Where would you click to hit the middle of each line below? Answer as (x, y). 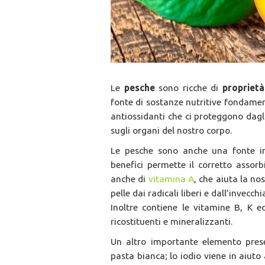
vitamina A (171, 179)
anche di (130, 179)
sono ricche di (188, 88)
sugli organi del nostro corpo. (171, 130)
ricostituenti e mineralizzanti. (172, 222)
